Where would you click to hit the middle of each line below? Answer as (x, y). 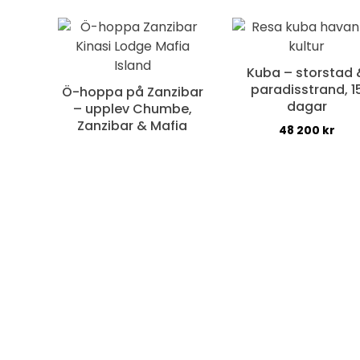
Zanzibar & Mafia (133, 126)
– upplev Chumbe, (132, 109)
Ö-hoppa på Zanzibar (132, 92)
